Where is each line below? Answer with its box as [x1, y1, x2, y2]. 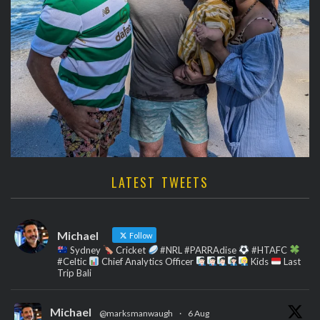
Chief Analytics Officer [99, 255, 196, 267]
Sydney [67, 244, 103, 256]
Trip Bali [57, 266, 91, 279]
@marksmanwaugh [99, 307, 173, 319]
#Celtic [57, 255, 89, 267]
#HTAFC [249, 244, 290, 256]
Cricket [113, 244, 148, 256]
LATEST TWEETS [111, 172, 209, 191]
